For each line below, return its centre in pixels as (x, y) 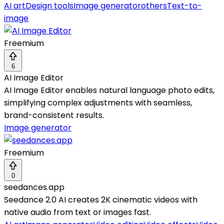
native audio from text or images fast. (77, 212)
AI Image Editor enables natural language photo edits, (109, 90)
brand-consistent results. (54, 115)
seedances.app (34, 187)
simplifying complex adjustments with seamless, (98, 103)
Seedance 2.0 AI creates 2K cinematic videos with (101, 200)
